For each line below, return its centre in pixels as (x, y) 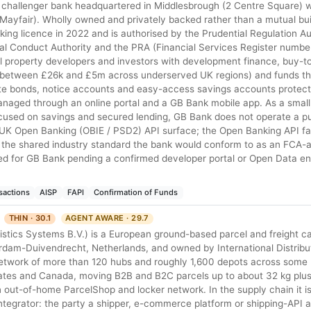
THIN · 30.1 (30, 218)
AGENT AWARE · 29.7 (107, 218)
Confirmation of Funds (136, 193)
